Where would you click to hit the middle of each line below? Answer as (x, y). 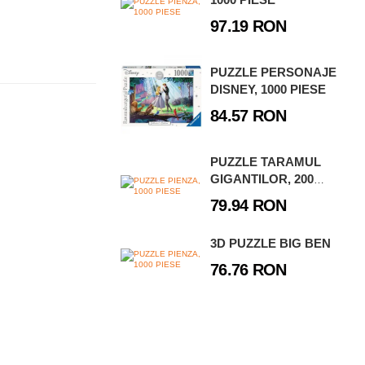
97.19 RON (248, 26)
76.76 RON (248, 270)
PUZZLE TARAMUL (266, 162)
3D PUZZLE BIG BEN (271, 244)
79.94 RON (248, 206)
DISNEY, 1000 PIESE (268, 90)
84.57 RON (248, 116)
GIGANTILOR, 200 (262, 179)
